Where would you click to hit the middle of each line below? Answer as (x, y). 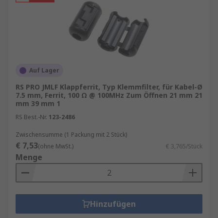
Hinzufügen (113, 204)
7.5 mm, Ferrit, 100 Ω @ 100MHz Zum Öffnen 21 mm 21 (109, 95)
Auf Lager (44, 70)
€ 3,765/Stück (184, 146)
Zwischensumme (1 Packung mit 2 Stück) (71, 135)
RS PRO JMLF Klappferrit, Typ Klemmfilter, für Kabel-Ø (109, 87)
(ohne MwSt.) (56, 146)
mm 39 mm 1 (38, 103)
